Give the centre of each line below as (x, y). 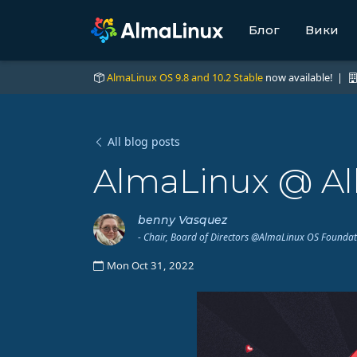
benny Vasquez (182, 220)
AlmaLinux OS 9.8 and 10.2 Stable (185, 78)
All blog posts (144, 142)
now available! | (305, 78)
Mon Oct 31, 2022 (151, 266)
